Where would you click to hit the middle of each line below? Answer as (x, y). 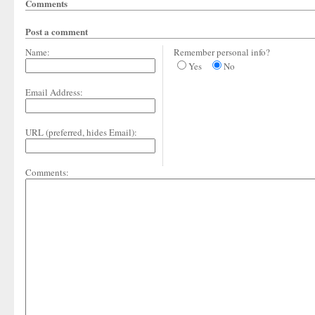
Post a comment (57, 31)
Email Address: (54, 92)
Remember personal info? (222, 52)
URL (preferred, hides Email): (81, 132)
